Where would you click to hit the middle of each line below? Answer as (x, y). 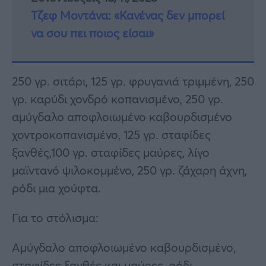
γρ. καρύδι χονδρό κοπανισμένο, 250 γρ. (118, 99)
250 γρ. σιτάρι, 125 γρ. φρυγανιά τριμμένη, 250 (133, 81)
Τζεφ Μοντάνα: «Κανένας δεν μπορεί (128, 15)
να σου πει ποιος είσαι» (92, 33)
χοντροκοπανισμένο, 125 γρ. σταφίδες (111, 135)
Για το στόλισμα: (55, 218)
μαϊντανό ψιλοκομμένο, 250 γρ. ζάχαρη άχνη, (129, 170)
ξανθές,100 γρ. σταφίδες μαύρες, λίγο (111, 153)
